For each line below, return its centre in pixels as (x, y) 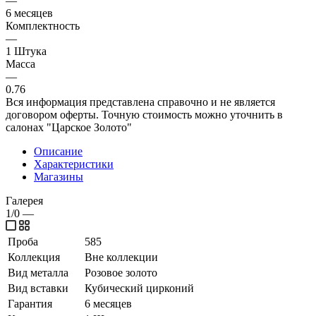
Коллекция (34, 257)
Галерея (24, 200)
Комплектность (43, 25)
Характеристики (74, 164)
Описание (58, 151)
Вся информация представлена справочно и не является (140, 102)
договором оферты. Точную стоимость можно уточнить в (144, 114)
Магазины (59, 176)
